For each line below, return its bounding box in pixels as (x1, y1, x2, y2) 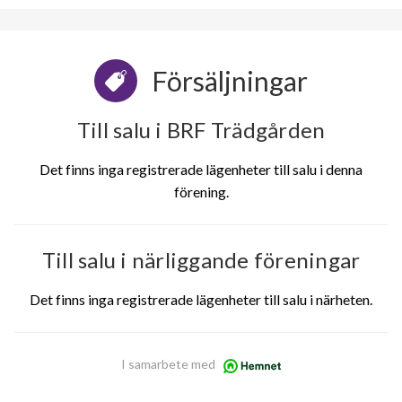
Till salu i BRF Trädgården (76, 117, 326, 144)
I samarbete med (120, 356, 215, 372)
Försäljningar (152, 65, 308, 98)
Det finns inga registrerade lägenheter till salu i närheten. (30, 291, 372, 309)
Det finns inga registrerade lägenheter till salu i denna (39, 161, 363, 179)
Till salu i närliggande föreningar (41, 247, 361, 274)
